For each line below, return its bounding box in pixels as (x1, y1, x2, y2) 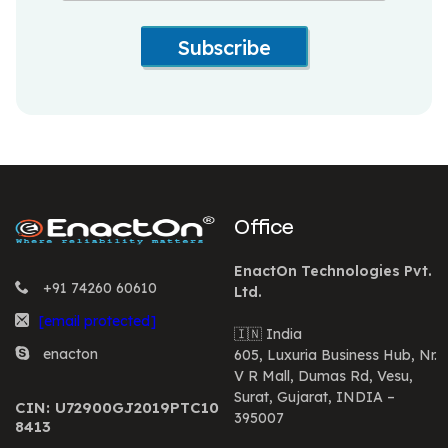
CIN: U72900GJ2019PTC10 (15, 398, 219, 418)
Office (234, 215, 294, 241)
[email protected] (39, 312, 156, 331)
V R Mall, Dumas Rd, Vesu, (234, 367, 413, 386)
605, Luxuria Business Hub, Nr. (234, 346, 437, 365)
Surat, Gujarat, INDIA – (234, 388, 395, 407)
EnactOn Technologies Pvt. (234, 262, 432, 281)
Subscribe (177, 35, 271, 61)
